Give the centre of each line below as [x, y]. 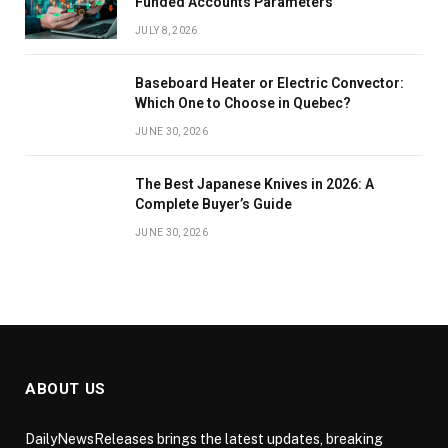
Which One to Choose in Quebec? [243, 102]
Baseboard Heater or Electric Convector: [269, 82]
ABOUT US [65, 388]
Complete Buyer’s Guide [213, 203]
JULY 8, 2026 [166, 30]
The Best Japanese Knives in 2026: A [254, 183]
